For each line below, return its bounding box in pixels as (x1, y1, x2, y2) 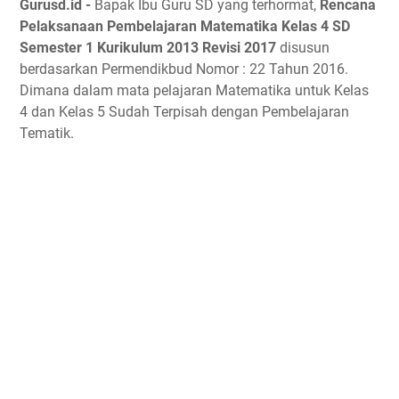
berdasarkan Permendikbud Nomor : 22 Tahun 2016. (20, 60, 348, 77)
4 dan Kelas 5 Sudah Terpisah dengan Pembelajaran (20, 102, 349, 120)
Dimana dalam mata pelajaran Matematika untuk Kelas (20, 81, 369, 99)
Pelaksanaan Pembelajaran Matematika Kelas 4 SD (20, 17, 350, 35)
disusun (276, 38, 330, 56)
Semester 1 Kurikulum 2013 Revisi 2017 (20, 38, 276, 56)
